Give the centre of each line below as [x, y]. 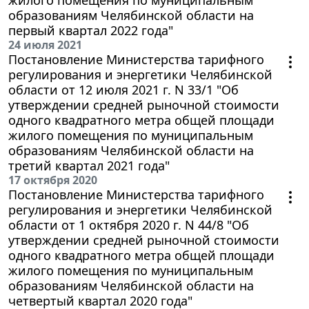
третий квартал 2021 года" [89, 165]
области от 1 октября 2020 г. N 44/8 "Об [129, 225]
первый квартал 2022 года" [91, 30]
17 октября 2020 [53, 180]
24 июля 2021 [45, 44]
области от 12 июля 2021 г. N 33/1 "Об [123, 89]
